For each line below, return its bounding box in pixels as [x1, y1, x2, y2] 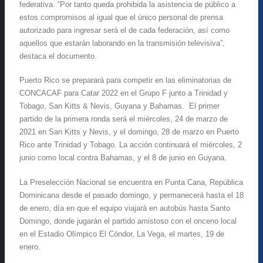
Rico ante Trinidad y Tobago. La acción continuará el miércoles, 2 [19, 140, 242, 150]
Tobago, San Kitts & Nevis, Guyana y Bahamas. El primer [19, 102, 220, 111]
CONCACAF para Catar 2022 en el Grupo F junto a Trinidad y [19, 89, 228, 98]
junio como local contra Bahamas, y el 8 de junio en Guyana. [19, 153, 227, 163]
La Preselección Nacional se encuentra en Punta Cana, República [19, 177, 243, 187]
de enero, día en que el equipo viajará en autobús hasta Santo [19, 203, 230, 213]
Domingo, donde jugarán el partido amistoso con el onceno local [19, 216, 237, 225]
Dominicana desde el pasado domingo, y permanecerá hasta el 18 [19, 190, 244, 200]
